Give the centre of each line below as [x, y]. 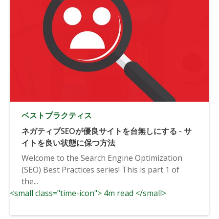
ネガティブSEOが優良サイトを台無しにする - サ [107, 131]
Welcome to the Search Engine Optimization [102, 158]
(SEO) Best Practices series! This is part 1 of [100, 169]
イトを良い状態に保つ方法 [68, 142]
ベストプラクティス [57, 115]
